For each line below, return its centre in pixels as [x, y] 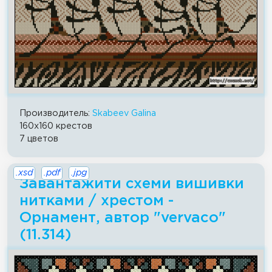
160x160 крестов [56, 126]
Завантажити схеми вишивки [132, 184]
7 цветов [39, 138]
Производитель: [56, 113]
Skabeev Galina [124, 113]
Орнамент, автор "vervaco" [123, 218]
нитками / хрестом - [97, 201]
